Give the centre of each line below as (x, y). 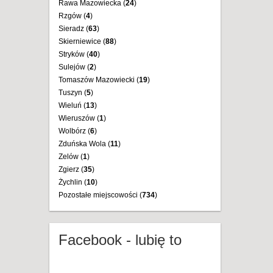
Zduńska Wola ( (84, 144)
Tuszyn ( (73, 93)
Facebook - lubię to (120, 240)
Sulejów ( (74, 67)
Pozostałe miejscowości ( (100, 195)
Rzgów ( (72, 16)
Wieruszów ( (79, 118)
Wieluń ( (72, 105)
